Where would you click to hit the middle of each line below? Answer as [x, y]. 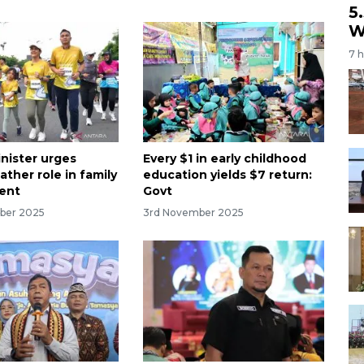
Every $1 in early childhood [224, 159]
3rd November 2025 [193, 213]
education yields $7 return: [227, 175]
